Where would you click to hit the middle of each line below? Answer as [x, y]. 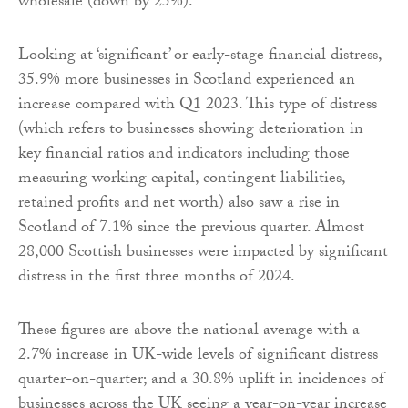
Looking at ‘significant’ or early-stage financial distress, [200, 57]
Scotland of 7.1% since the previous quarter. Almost [191, 229]
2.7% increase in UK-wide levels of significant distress [198, 357]
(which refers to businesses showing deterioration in [191, 131]
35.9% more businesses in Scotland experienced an [187, 82]
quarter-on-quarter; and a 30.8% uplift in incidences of [201, 382]
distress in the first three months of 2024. [157, 279]
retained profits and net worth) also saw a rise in [179, 205]
